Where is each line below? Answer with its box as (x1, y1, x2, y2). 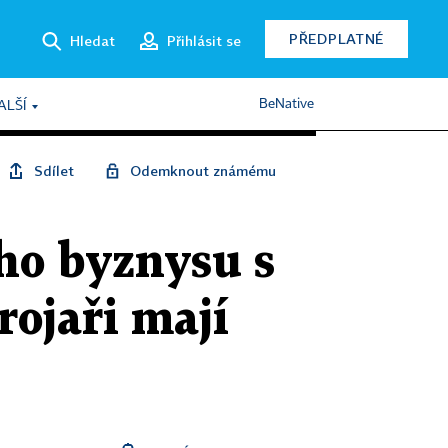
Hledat (70, 31, 115, 49)
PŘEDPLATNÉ (289, 30, 384, 47)
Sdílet (34, 162, 74, 179)
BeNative (259, 97, 314, 111)
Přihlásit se (167, 31, 241, 49)
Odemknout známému (130, 162, 276, 179)
